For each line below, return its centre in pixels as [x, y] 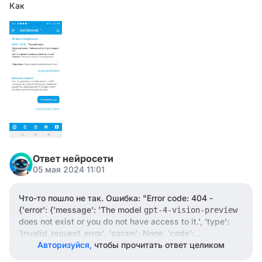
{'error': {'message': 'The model [81, 210]
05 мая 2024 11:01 [69, 169]
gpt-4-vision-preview [191, 210]
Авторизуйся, [66, 245]
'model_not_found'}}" [59, 245]
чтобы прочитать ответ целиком [159, 245]
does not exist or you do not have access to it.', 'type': [124, 221]
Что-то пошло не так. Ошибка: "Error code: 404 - [116, 198]
